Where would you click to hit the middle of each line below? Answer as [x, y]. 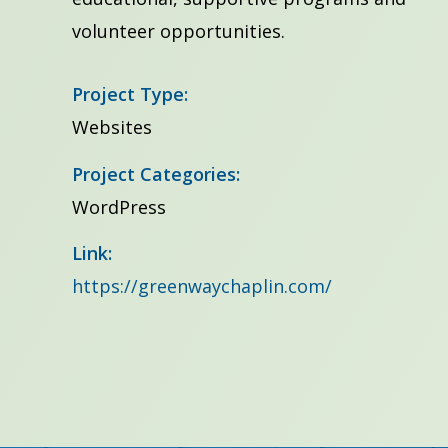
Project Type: [130, 94]
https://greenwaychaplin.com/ [202, 286]
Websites [112, 127]
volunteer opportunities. [178, 31]
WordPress [119, 206]
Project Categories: [156, 173]
